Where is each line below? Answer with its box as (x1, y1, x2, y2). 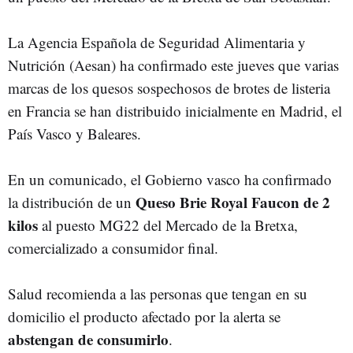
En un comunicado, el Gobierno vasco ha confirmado (8, 169, 332, 189)
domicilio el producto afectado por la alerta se (8, 307, 281, 326)
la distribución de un (8, 192, 132, 212)
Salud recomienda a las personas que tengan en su (8, 284, 307, 303)
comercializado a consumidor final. (8, 238, 218, 258)
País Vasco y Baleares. (8, 124, 141, 143)
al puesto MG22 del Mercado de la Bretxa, (38, 215, 298, 235)
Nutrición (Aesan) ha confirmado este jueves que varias (8, 55, 339, 75)
